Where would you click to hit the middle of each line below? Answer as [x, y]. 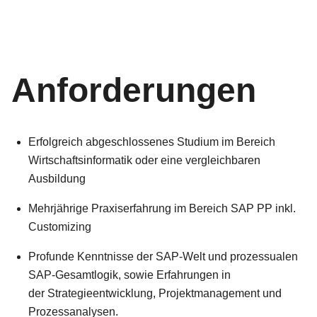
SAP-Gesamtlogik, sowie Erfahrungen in [129, 275]
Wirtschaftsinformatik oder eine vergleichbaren [144, 160]
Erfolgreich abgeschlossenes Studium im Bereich [152, 142]
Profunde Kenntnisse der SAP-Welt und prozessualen [163, 257]
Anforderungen [134, 90]
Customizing [60, 227]
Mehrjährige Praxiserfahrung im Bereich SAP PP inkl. [162, 208]
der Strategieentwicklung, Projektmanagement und [155, 293]
